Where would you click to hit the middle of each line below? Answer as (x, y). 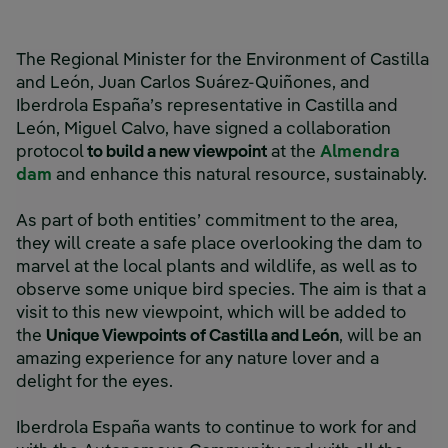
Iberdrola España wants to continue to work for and (216, 429)
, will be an (380, 337)
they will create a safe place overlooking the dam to (219, 245)
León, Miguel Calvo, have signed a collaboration (203, 130)
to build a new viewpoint (175, 153)
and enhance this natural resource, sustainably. (241, 176)
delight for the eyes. (94, 383)
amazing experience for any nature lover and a (197, 360)
